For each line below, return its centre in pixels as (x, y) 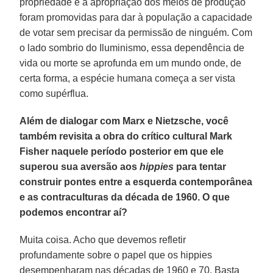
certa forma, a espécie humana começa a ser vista (128, 78)
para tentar (200, 166)
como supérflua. (54, 93)
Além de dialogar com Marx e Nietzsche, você (124, 121)
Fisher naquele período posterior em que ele (122, 151)
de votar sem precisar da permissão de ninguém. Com (136, 32)
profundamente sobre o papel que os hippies (116, 255)
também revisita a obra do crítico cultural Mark (126, 136)
